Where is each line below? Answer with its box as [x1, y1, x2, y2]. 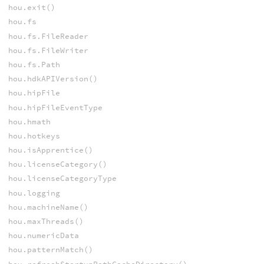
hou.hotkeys [8, 130, 60, 141]
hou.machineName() [8, 202, 88, 212]
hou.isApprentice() [8, 145, 93, 156]
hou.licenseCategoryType [8, 173, 117, 184]
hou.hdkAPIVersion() [8, 74, 98, 84]
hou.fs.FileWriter [8, 45, 88, 55]
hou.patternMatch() [8, 245, 93, 255]
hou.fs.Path [8, 59, 60, 70]
